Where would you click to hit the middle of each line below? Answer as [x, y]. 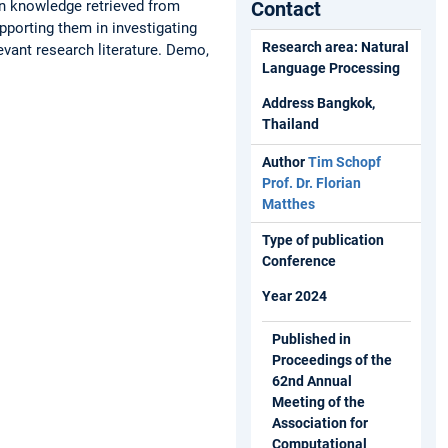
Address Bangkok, [318, 102]
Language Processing [330, 67]
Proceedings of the [332, 359]
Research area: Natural [335, 46]
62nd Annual [312, 380]
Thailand [290, 123]
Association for [320, 422]
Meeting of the [318, 401]
